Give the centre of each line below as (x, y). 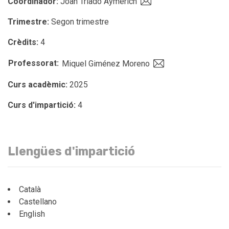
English (32, 214)
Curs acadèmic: (38, 84)
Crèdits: (23, 42)
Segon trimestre (79, 21)
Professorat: (35, 63)
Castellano (38, 201)
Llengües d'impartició (71, 151)
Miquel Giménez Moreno (107, 63)
